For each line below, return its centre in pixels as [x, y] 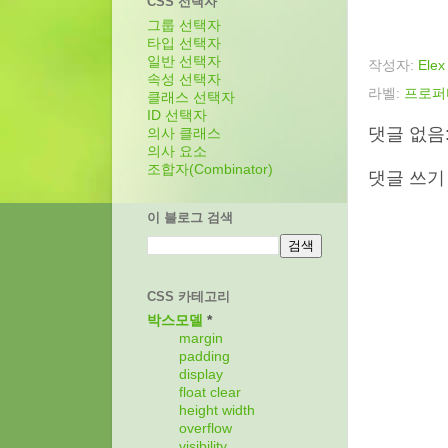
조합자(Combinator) [210, 170]
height [198, 411]
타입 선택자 [184, 44]
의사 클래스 [184, 134]
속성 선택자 [184, 80]
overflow [205, 429]
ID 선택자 [177, 116]
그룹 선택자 [184, 26]
